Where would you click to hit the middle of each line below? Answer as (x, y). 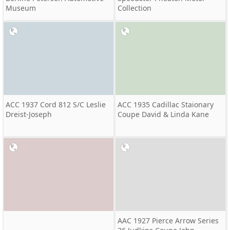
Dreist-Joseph (29, 114)
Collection (135, 8)
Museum (21, 8)
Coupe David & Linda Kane (163, 114)
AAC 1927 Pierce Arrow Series (168, 221)
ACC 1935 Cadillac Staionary (166, 104)
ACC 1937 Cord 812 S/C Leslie (56, 104)
